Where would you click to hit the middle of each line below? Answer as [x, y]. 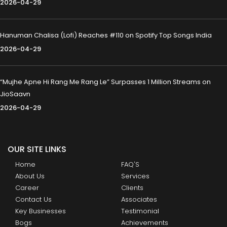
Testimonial [140, 211]
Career [27, 188]
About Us [30, 176]
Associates [139, 200]
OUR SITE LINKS [37, 149]
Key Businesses [41, 211]
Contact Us [33, 200]
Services [135, 176]
